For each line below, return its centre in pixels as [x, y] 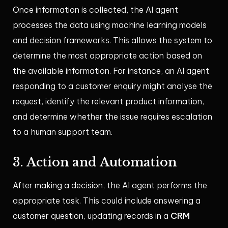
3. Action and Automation [95, 162]
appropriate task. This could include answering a [107, 201]
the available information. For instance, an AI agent [111, 71]
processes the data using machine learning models [110, 25]
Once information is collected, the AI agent [95, 10]
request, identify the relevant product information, [108, 102]
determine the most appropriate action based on [107, 56]
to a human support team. [63, 132]
